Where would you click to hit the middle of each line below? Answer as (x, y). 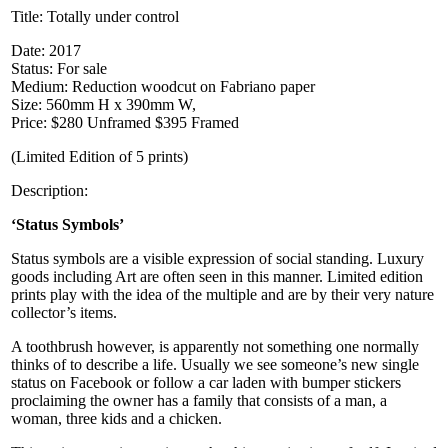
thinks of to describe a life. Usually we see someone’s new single (215, 365)
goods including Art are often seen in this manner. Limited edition (217, 277)
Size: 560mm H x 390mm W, (105, 105)
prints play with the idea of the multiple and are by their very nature (222, 295)
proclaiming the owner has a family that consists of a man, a (199, 401)
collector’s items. (64, 313)
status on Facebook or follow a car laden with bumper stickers (206, 383)
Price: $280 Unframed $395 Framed (125, 123)
